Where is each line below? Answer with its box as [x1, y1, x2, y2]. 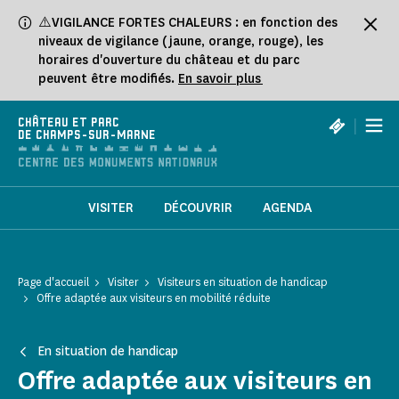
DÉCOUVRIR [163, 199, 232, 217]
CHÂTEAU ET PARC [18, 117, 119, 130]
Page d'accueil [18, 274, 89, 290]
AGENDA [262, 199, 312, 217]
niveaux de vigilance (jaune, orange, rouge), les [38, 33, 323, 50]
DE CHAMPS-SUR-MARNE [18, 129, 156, 142]
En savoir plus [178, 70, 263, 87]
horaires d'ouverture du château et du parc [38, 52, 300, 69]
